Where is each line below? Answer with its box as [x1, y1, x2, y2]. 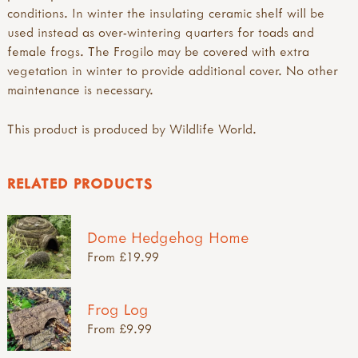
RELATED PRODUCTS [7, 173, 152, 193]
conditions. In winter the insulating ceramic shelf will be [7, 4, 324, 21]
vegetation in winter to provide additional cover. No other [7, 62, 338, 78]
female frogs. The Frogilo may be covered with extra [7, 42, 309, 59]
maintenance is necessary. [7, 81, 153, 97]
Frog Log [87, 298, 149, 319]
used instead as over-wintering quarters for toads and [7, 23, 314, 40]
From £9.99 [87, 320, 152, 336]
